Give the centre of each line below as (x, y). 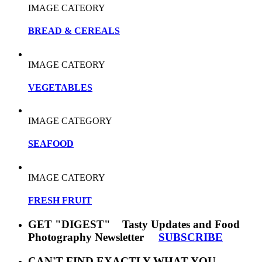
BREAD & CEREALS (74, 31)
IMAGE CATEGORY (70, 121)
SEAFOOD (51, 144)
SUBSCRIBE (191, 237)
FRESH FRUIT (60, 201)
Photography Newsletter (93, 237)
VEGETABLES (60, 87)
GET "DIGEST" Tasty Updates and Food (134, 225)
